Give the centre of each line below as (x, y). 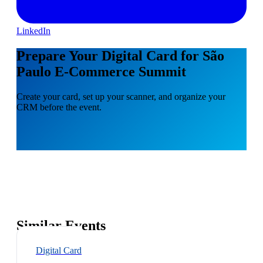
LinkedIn (33, 31)
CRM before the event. (59, 107)
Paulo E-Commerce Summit (101, 71)
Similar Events (61, 226)
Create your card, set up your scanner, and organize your (121, 96)
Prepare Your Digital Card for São (120, 55)
